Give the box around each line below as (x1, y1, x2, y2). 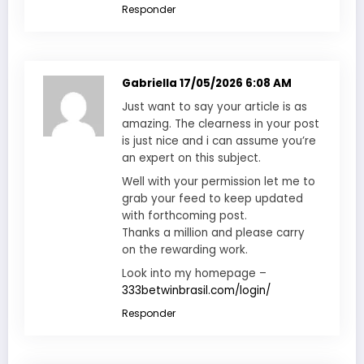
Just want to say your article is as (122, 98, 307, 115)
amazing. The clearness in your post (122, 115, 319, 132)
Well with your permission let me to (122, 173, 315, 189)
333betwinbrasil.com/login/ (122, 282, 271, 298)
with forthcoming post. (122, 207, 247, 223)
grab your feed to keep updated (122, 190, 303, 206)
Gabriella (122, 75, 180, 91)
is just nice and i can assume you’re (122, 132, 316, 149)
